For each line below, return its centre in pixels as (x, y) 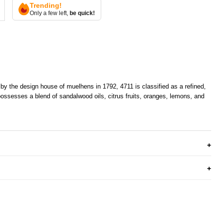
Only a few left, (50, 13)
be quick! (82, 13)
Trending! (46, 5)
